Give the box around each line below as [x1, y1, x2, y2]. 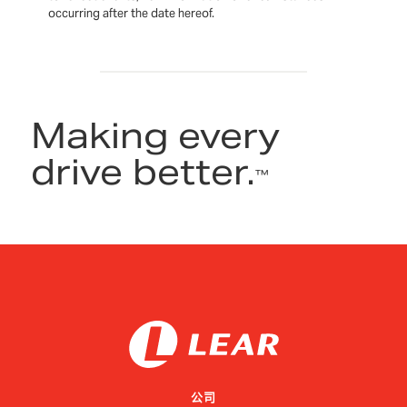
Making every [31, 113, 281, 158]
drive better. [31, 149, 256, 194]
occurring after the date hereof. [48, 5, 215, 22]
